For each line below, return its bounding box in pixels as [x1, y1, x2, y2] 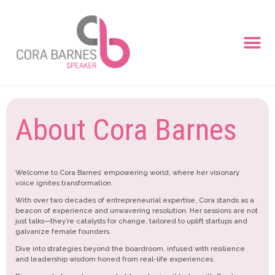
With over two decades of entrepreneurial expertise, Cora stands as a [15, 195, 254, 204]
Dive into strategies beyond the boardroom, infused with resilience [15, 244, 245, 254]
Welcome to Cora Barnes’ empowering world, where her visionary [15, 168, 239, 177]
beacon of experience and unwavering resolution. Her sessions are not [15, 206, 258, 215]
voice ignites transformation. [15, 178, 113, 187]
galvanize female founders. [15, 227, 111, 236]
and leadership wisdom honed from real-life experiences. [15, 255, 215, 264]
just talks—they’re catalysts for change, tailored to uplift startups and [15, 216, 247, 225]
